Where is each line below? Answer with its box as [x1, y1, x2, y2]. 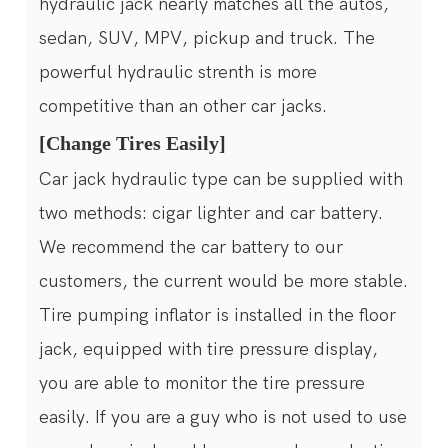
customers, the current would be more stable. [39, 270, 408, 292]
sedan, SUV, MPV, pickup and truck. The [39, 27, 375, 49]
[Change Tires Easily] [39, 131, 231, 154]
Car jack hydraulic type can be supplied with [39, 168, 403, 190]
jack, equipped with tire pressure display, [39, 338, 378, 360]
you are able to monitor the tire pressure [39, 372, 365, 394]
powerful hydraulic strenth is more [39, 61, 317, 83]
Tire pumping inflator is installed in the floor [39, 304, 396, 326]
